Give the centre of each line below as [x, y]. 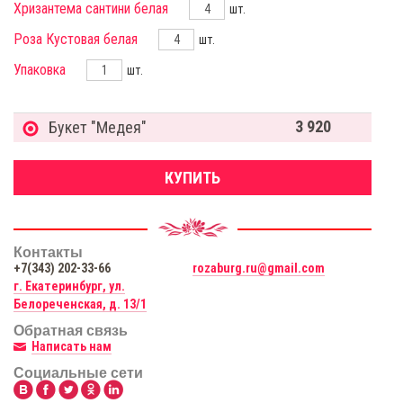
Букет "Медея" [98, 127]
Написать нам [72, 347]
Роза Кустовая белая [76, 39]
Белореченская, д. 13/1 [80, 304]
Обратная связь [71, 330]
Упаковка [40, 70]
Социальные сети [78, 372]
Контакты [48, 252]
